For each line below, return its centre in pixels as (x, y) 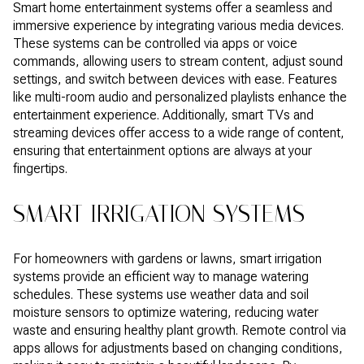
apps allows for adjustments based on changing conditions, (178, 348)
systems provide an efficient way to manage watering (161, 276)
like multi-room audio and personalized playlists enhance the (180, 97)
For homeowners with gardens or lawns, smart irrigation (167, 258)
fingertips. (40, 168)
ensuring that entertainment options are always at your (162, 150)
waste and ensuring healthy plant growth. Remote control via (180, 330)
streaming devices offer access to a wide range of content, (179, 132)
